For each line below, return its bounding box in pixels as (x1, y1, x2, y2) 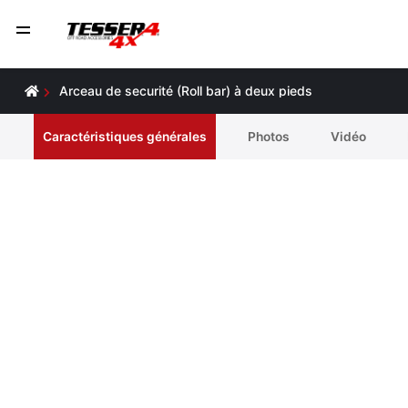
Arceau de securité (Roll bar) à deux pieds (59, 83, 312, 98)
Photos (248, 129, 290, 144)
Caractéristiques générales (43, 129, 207, 144)
